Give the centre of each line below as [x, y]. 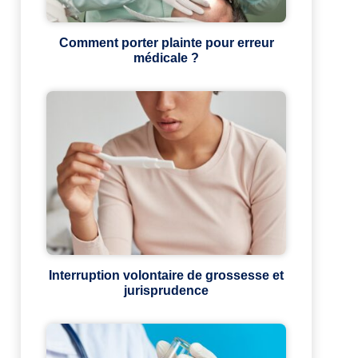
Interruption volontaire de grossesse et [166, 276]
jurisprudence [166, 291]
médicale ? [166, 58]
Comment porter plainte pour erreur [166, 43]
